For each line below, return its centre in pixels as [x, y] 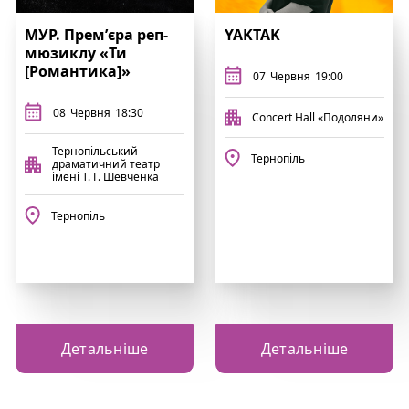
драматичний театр [106, 164]
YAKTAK [252, 35]
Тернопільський [95, 151]
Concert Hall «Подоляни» [318, 117]
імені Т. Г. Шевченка [105, 177]
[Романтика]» [78, 71]
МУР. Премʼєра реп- [96, 35]
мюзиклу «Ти [76, 53]
